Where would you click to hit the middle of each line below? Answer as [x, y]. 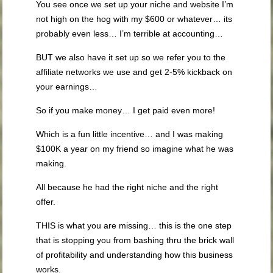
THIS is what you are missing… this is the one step [134, 225]
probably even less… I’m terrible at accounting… [130, 33]
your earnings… [67, 86]
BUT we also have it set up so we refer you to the [131, 57]
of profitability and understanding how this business [135, 254]
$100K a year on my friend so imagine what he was [135, 148]
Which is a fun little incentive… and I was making [130, 134]
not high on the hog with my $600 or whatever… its [134, 19]
